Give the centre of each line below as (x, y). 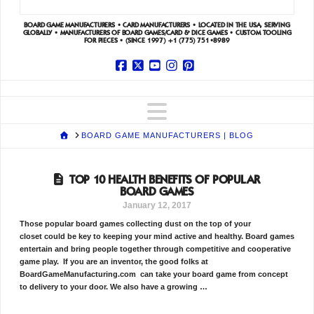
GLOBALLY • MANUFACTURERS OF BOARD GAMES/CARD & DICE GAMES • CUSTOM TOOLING (157, 33)
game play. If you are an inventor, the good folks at (114, 262)
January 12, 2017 (157, 205)
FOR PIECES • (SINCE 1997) (126, 40)
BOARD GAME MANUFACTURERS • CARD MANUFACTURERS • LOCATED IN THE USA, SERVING (157, 25)
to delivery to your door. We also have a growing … (113, 287)
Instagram (201, 87)
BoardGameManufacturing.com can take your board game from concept (153, 274)
